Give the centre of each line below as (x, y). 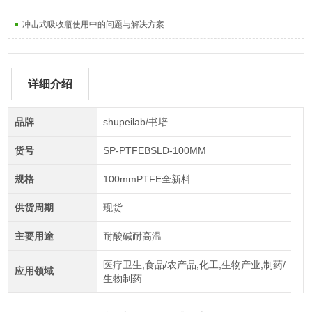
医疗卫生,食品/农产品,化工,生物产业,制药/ (194, 265)
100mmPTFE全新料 (147, 179)
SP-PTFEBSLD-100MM (154, 150)
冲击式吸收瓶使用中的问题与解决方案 (94, 24)
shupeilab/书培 (135, 122)
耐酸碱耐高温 (132, 236)
